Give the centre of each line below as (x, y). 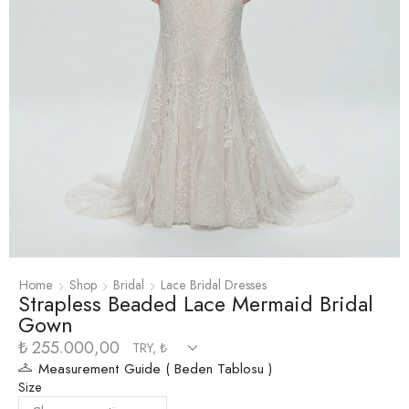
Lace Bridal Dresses (214, 284)
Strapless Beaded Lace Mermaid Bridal (196, 304)
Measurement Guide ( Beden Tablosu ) (155, 368)
